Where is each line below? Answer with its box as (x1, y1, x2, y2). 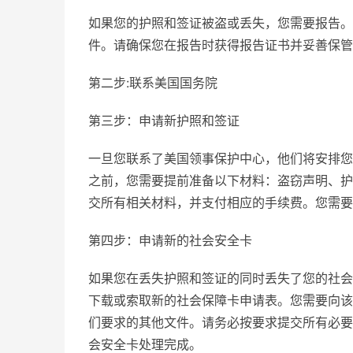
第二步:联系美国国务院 (88, 75, 217, 91)
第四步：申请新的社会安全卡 (88, 232, 252, 248)
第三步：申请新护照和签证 (88, 113, 240, 128)
